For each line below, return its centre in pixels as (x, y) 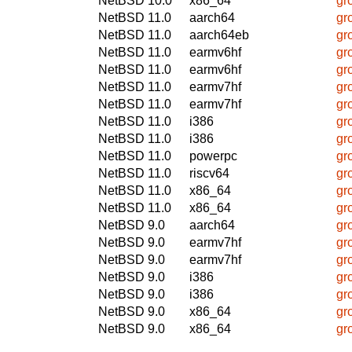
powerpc (213, 156)
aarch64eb (219, 35)
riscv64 (209, 173)
